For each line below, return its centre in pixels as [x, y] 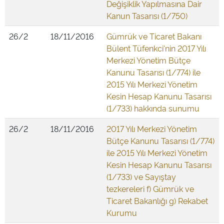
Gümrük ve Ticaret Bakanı [154, 36]
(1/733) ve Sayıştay [141, 176]
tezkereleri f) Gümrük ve [150, 188]
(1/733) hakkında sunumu [153, 108]
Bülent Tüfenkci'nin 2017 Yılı [156, 48]
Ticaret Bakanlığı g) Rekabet [157, 200]
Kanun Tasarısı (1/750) [147, 15]
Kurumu [122, 212]
